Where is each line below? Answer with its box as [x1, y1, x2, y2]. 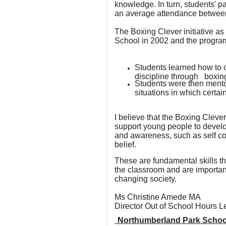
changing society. [115, 175, 177, 183]
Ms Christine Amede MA [115, 193, 201, 201]
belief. [115, 140, 136, 149]
